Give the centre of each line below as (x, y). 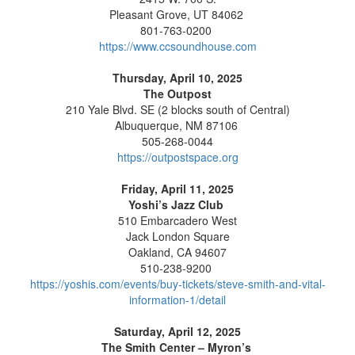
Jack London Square (177, 237)
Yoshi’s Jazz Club (177, 205)
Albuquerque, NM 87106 (177, 126)
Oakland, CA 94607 (177, 252)
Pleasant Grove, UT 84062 (177, 15)
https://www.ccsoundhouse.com (177, 46)
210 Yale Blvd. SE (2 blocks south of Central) (177, 110)
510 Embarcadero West (177, 221)
